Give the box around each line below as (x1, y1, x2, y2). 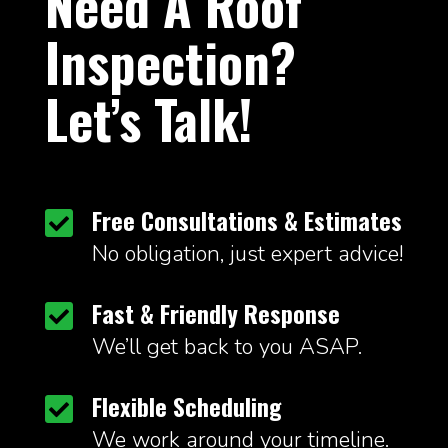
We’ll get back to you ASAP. (91, 332, 362, 363)
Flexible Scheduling (91, 388, 282, 425)
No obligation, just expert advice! (91, 239, 403, 270)
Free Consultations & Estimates (91, 202, 402, 239)
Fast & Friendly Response (91, 295, 340, 332)
